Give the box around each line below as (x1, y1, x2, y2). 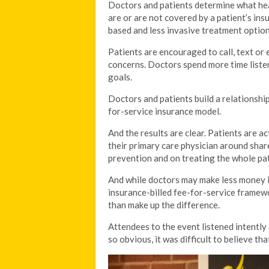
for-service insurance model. (108, 105, 221, 116)
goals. (108, 71, 132, 82)
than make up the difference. (108, 199, 220, 210)
